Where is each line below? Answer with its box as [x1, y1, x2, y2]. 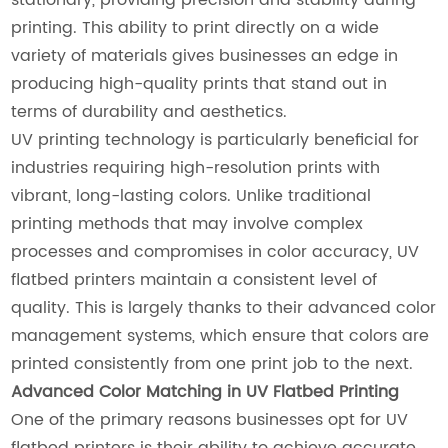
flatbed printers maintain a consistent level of [11, 266, 378, 293]
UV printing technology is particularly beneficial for [11, 126, 420, 153]
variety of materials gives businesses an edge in [11, 42, 399, 69]
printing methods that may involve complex [11, 210, 364, 237]
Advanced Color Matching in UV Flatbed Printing [11, 378, 400, 405]
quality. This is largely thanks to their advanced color [11, 294, 437, 321]
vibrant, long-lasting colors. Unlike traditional [11, 182, 372, 209]
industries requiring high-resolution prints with [11, 154, 381, 181]
